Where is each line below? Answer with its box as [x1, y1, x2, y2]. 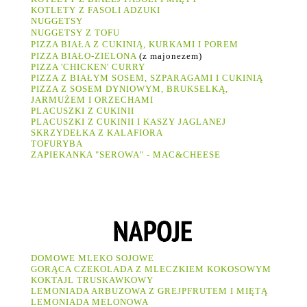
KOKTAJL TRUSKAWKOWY [31, 274, 153, 285]
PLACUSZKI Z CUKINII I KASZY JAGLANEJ [31, 116, 229, 127]
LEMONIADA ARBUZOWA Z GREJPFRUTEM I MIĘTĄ [31, 285, 271, 296]
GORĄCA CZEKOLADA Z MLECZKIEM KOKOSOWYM [31, 263, 271, 274]
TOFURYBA [31, 138, 85, 149]
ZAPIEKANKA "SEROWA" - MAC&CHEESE [31, 149, 221, 160]
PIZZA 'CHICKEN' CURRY [31, 61, 145, 72]
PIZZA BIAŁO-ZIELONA [31, 50, 139, 61]
